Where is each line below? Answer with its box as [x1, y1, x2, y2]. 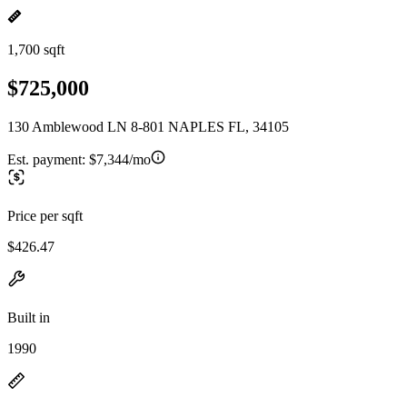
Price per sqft [7, 207, 83, 223]
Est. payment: [7, 151, 89, 167]
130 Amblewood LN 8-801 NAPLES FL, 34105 [7, 118, 289, 134]
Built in [7, 309, 50, 325]
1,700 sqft [7, 42, 65, 57]
